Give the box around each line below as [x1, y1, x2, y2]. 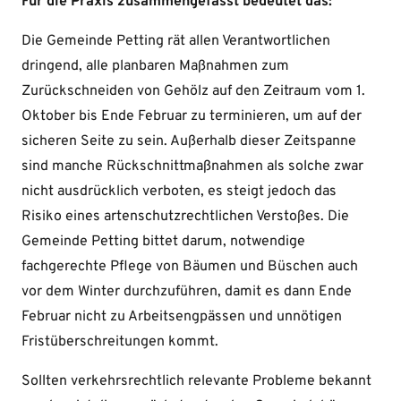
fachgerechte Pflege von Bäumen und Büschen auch [21, 258, 358, 277]
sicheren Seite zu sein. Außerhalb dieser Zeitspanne [21, 132, 356, 151]
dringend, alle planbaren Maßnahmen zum [21, 57, 289, 76]
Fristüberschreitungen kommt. [21, 333, 218, 352]
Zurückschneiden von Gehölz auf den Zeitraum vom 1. [21, 82, 365, 101]
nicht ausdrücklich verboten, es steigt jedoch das [21, 183, 337, 201]
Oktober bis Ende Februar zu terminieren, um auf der [21, 107, 362, 126]
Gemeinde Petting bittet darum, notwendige [21, 233, 305, 252]
